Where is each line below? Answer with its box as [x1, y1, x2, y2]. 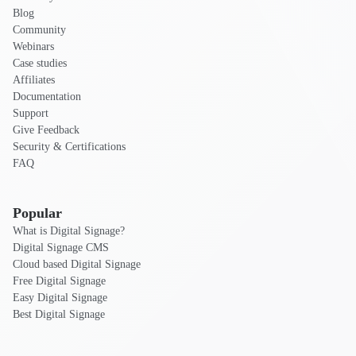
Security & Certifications [13, 141, 126, 153]
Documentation [13, 91, 81, 103]
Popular [13, 205, 62, 222]
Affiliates [13, 74, 55, 87]
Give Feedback [13, 124, 79, 137]
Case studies [13, 57, 67, 70]
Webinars [13, 41, 54, 53]
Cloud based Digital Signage [13, 258, 141, 271]
